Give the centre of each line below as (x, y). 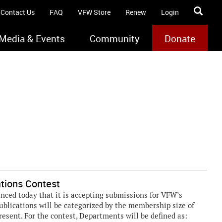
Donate (180, 39)
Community (115, 39)
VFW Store (94, 12)
